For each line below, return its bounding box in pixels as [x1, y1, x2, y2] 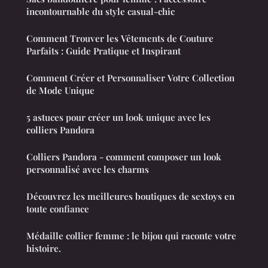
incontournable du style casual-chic [26, 5, 175, 18]
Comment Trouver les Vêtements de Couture [26, 32, 214, 45]
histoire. [26, 242, 61, 255]
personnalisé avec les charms [26, 163, 149, 176]
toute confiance [26, 203, 89, 215]
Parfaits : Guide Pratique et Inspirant [26, 45, 181, 57]
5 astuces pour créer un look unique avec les [26, 111, 211, 124]
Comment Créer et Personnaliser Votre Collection [26, 72, 234, 84]
